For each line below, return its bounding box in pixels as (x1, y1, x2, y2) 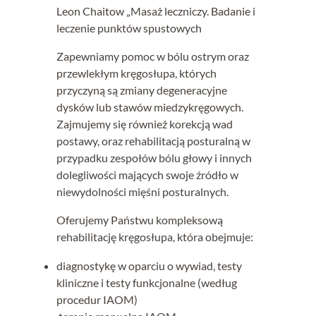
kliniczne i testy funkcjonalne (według (56, 275, 237, 289)
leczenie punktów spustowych (56, 20, 202, 35)
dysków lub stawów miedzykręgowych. (56, 99, 243, 114)
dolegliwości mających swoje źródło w (56, 167, 238, 181)
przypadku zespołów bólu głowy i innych (56, 150, 252, 164)
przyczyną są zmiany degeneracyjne (56, 83, 227, 97)
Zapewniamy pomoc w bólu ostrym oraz (56, 49, 249, 63)
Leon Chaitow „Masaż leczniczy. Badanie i (56, 4, 255, 18)
